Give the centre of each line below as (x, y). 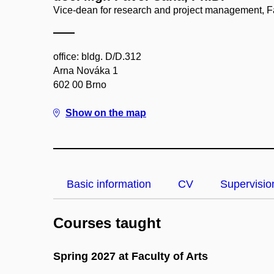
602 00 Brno (80, 85)
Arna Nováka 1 (86, 71)
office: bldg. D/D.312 (97, 57)
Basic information (109, 184)
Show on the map (106, 113)
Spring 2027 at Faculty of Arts (131, 256)
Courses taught (107, 223)
